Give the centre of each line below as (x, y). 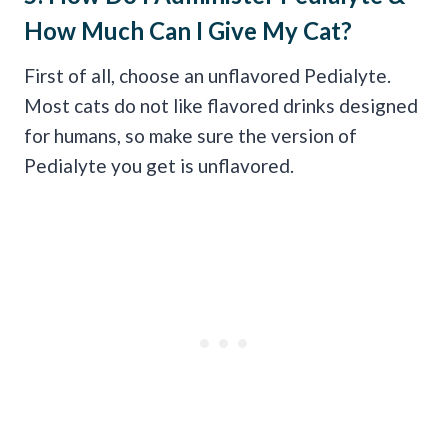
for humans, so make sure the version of (190, 135)
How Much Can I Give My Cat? (188, 30)
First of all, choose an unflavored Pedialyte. (207, 75)
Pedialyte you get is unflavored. (159, 165)
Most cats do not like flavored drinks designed (221, 105)
